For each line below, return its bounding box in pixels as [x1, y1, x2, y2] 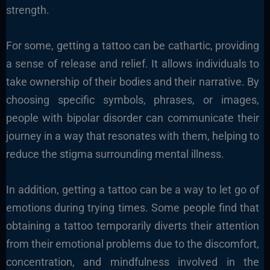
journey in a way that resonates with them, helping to [5, 129, 260, 142]
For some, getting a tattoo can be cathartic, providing [5, 39, 260, 52]
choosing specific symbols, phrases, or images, [5, 93, 260, 106]
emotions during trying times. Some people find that [5, 201, 260, 214]
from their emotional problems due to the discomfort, [5, 237, 260, 250]
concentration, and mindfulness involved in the [5, 255, 260, 268]
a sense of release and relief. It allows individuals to [5, 57, 260, 70]
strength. [5, 3, 49, 16]
